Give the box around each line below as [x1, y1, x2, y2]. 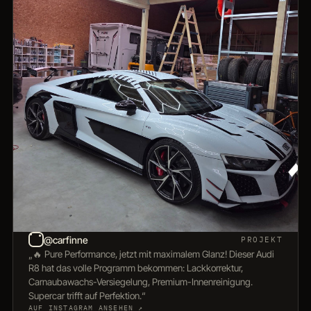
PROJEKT [241, 235, 283, 245]
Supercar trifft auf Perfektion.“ [28, 290, 146, 302]
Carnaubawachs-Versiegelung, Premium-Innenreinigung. [28, 276, 253, 288]
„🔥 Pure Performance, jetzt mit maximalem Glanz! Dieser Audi [28, 249, 274, 260]
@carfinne [43, 233, 88, 246]
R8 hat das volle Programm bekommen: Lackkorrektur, [28, 262, 243, 274]
